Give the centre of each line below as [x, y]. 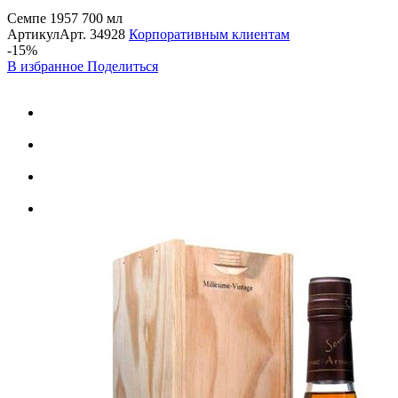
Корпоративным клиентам [209, 34]
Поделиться [123, 66]
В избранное [47, 66]
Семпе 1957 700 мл [65, 18]
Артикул [33, 34]
